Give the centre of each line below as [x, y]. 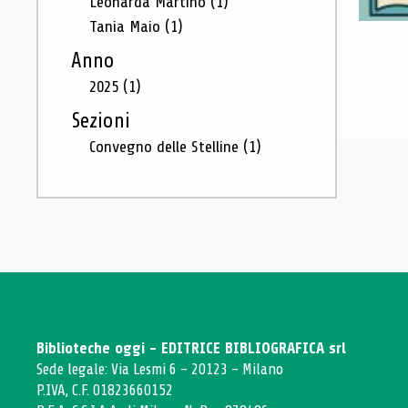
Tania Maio [127, 26]
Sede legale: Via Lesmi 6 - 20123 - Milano [160, 369]
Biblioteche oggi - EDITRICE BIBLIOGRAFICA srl [191, 348]
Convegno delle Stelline [166, 147]
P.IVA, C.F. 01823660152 [105, 390]
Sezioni [101, 121]
